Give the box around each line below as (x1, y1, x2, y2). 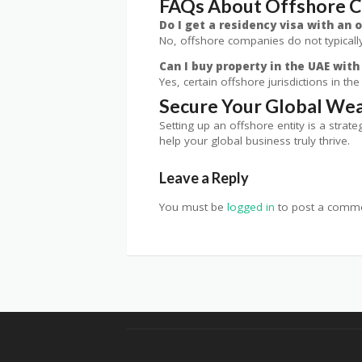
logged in (227, 199, 275, 214)
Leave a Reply (159, 168, 249, 187)
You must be (159, 199, 227, 214)
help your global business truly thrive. (159, 133, 350, 148)
